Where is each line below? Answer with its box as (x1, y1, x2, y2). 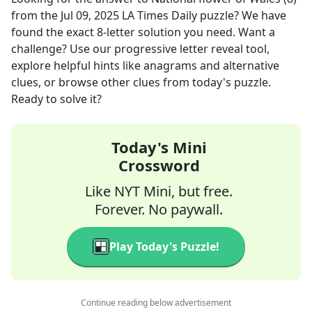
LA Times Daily (122, 8, 197, 23)
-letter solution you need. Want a (103, 24, 275, 40)
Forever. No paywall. (95, 200, 223, 219)
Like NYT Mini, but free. (85, 182, 233, 201)
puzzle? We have (197, 8, 286, 23)
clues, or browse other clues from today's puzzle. (11, 75, 271, 90)
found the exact (11, 24, 97, 40)
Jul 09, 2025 (61, 8, 119, 23)
